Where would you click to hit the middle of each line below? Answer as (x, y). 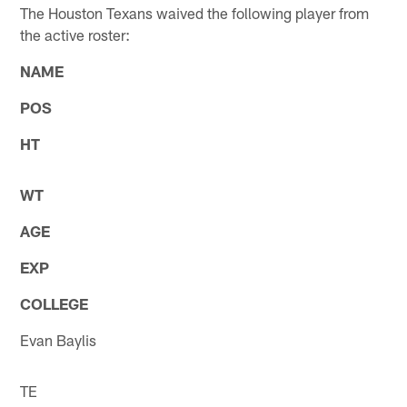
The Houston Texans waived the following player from (195, 12)
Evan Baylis (59, 339)
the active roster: (75, 34)
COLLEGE (55, 303)
